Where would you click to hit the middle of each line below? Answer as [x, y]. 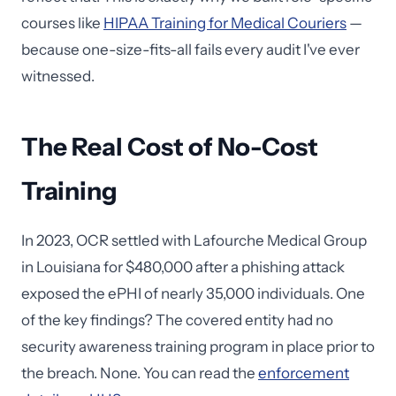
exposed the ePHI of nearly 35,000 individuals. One [193, 293]
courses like [62, 23]
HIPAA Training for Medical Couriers [225, 23]
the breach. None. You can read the [140, 373]
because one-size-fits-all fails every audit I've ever [190, 49]
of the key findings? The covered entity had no [177, 320]
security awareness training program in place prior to [198, 346]
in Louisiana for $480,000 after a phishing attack [183, 267]
